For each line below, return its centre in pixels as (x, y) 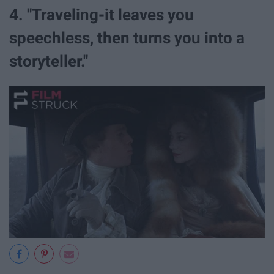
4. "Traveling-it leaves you (102, 14)
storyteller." (49, 61)
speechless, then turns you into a (127, 38)
